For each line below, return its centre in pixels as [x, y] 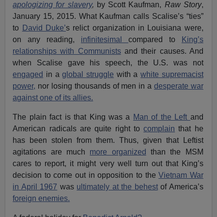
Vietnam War [181, 175]
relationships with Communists [67, 51]
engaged [28, 74]
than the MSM [175, 152]
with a [127, 74]
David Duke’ [44, 28]
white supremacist [172, 74]
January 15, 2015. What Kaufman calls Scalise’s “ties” [108, 16]
